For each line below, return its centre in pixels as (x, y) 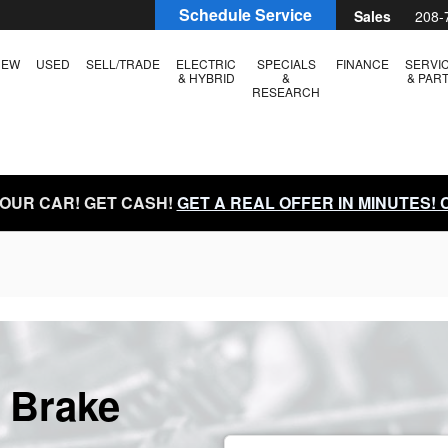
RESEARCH (286, 91)
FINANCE (362, 63)
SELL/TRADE (123, 63)
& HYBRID (206, 77)
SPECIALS (286, 63)
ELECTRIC (206, 63)
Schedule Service (245, 15)
